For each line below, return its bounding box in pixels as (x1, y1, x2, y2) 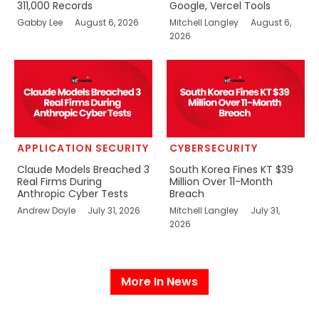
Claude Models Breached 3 (16, 162, 150, 177)
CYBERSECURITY (169, 140, 258, 155)
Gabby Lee (16, 16, 65, 28)
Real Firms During (16, 174, 102, 189)
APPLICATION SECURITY (16, 140, 149, 155)
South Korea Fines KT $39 (169, 162, 293, 177)
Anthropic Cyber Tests (16, 186, 128, 201)
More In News (121, 273, 198, 290)
